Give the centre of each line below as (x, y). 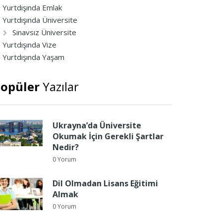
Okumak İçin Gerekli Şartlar (108, 136)
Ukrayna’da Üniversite (97, 125)
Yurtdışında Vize (29, 45)
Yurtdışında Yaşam (33, 57)
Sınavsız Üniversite (44, 32)
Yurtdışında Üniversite (40, 20)
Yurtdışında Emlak (32, 7)
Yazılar (59, 86)
